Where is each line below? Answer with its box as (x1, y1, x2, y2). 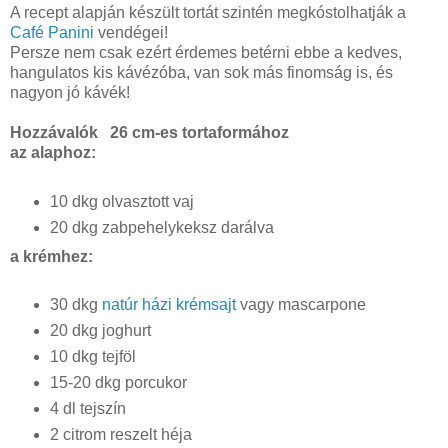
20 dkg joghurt (49, 322, 151, 340)
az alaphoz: (10, 143, 96, 161)
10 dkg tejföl (49, 348, 136, 366)
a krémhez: (10, 247, 93, 265)
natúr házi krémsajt (101, 296, 240, 314)
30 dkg (49, 296, 102, 314)
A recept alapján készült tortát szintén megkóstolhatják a (10, 3, 406, 21)
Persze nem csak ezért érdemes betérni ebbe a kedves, (10, 43, 402, 61)
